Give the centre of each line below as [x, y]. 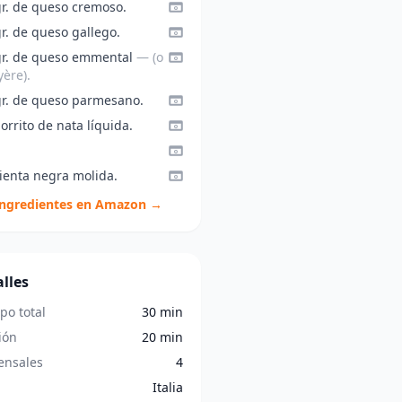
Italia [167, 387]
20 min [162, 337]
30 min [162, 312]
